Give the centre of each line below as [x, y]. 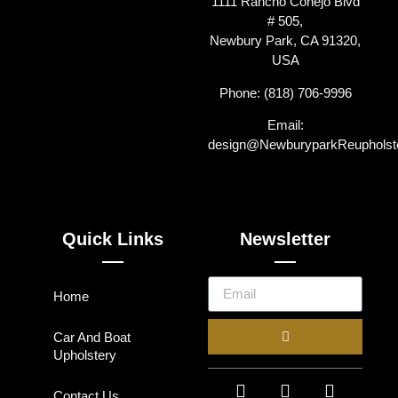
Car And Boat [92, 337]
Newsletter [285, 239]
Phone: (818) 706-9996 [285, 92]
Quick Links [113, 239]
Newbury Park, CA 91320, [285, 41]
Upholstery [85, 354]
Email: [285, 125]
